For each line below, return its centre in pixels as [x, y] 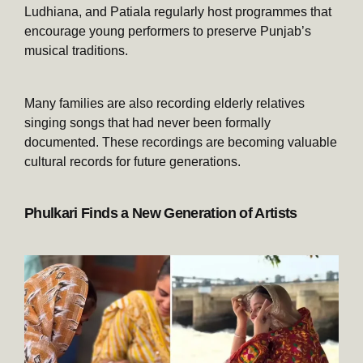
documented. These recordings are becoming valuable [181, 143]
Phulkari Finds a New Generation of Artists [161, 214]
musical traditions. [76, 51]
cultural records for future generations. [132, 162]
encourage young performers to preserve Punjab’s [168, 32]
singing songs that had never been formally [147, 123]
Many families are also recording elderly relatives [164, 104]
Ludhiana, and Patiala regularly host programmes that [178, 12]
